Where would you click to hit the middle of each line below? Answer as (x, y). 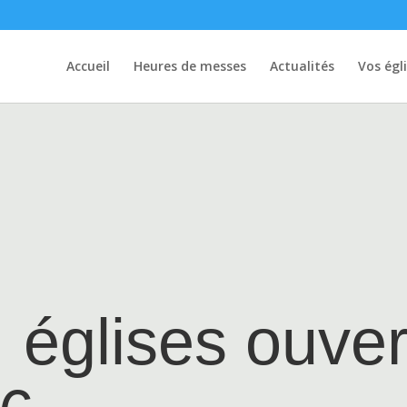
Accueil (88, 65)
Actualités (302, 65)
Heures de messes (190, 65)
